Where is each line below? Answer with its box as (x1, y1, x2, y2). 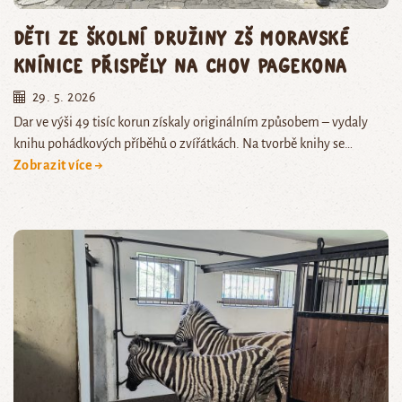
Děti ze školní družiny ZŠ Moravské (13, 25, 350, 48)
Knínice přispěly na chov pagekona (13, 53, 347, 76)
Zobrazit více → (13, 157, 104, 172)
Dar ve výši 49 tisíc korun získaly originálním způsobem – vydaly (13, 114, 368, 129)
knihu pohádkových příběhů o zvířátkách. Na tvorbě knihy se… (13, 135, 353, 151)
